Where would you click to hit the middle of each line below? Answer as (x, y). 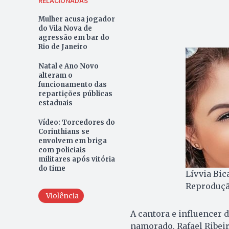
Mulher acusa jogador (76, 19)
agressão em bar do (74, 38)
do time (52, 169)
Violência (62, 196)
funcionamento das (72, 85)
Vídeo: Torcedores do (76, 123)
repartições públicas (75, 94)
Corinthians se (64, 132)
